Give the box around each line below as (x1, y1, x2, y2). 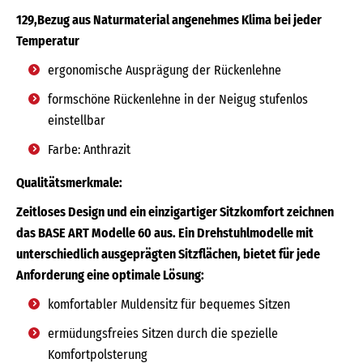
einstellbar (48, 112, 105, 128)
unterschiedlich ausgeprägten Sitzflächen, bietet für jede (16, 246, 320, 262)
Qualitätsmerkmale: (16, 174, 122, 190)
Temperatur (16, 32, 79, 49)
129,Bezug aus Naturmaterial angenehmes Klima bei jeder (16, 11, 322, 28)
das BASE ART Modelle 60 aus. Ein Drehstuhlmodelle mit (16, 224, 314, 241)
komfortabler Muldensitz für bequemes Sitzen (48, 296, 290, 312)
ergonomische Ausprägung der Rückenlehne (48, 62, 281, 78)
